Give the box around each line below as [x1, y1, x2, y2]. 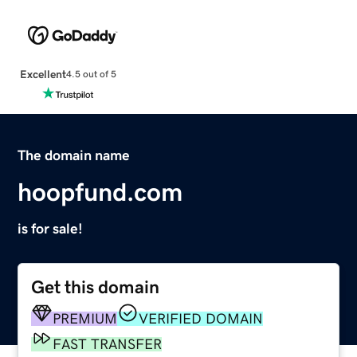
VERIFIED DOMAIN [139, 311, 264, 326]
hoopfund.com [18, 178, 183, 205]
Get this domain [31, 277, 160, 296]
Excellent [19, 68, 66, 80]
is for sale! [18, 221, 84, 236]
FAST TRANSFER [53, 336, 163, 351]
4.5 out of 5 [65, 69, 116, 80]
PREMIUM [53, 311, 118, 326]
